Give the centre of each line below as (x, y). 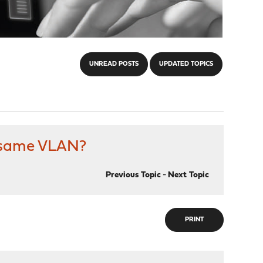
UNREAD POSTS (114, 64)
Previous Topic (133, 175)
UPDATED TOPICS (186, 64)
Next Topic (188, 175)
